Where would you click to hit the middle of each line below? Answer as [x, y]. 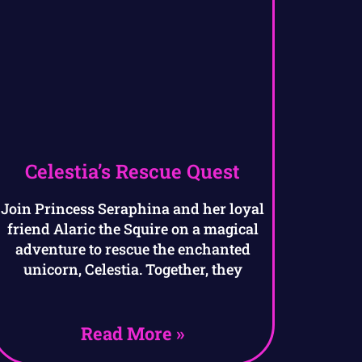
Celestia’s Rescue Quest [133, 172]
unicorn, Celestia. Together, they [133, 269]
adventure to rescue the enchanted [133, 249]
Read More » [133, 334]
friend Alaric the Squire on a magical [133, 229]
